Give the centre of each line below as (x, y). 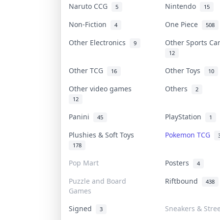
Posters (179, 163)
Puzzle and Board (97, 181)
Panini (81, 116)
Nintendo (182, 6)
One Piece (183, 24)
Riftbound (183, 181)
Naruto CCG (90, 6)
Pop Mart (84, 163)
